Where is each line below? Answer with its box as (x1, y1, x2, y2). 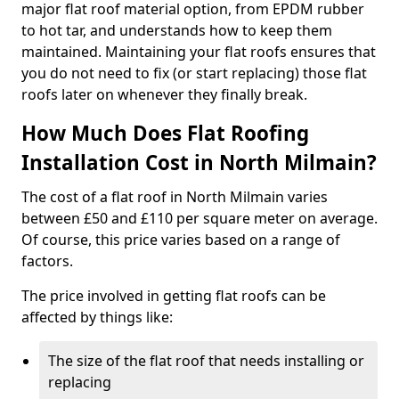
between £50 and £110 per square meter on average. (21, 208, 378, 228)
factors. (21, 251, 73, 271)
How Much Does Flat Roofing (21, 119, 309, 147)
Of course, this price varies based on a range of (21, 230, 340, 249)
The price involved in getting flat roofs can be (21, 286, 326, 305)
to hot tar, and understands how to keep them (21, 20, 332, 40)
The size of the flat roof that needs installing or (48, 351, 364, 370)
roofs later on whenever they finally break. (21, 85, 307, 104)
